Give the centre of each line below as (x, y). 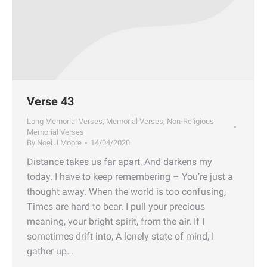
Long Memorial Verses (65, 121)
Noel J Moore (59, 142)
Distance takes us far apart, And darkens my (119, 162)
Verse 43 (50, 101)
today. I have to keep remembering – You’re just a (130, 176)
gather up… (50, 251)
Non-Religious (190, 121)
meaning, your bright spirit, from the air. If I (116, 221)
